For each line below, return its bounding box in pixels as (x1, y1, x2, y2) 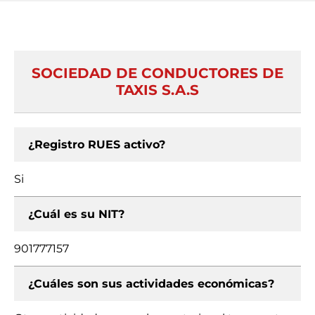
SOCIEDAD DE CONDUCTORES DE (32, 65, 283, 82)
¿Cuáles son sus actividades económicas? (28, 277, 274, 290)
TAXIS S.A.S (116, 82, 199, 98)
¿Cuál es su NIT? (28, 207, 124, 221)
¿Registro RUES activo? (28, 138, 165, 151)
